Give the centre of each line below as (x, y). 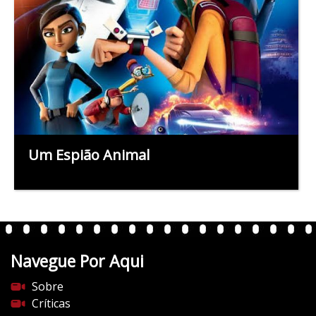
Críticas (51, 303)
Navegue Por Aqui (77, 261)
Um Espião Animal (89, 154)
